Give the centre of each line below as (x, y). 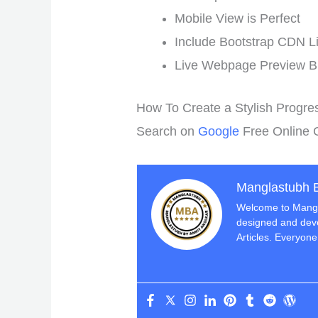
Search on (168, 132)
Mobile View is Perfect (238, 19)
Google (221, 132)
